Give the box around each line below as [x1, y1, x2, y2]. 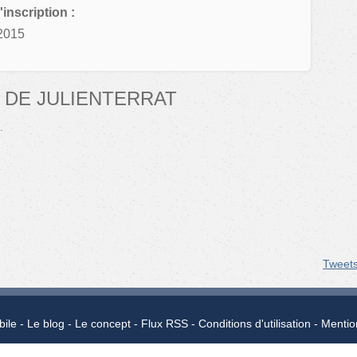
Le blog [26, 317, 65, 331]
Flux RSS [140, 317, 188, 331]
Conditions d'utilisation [198, 317, 311, 331]
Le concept [74, 317, 131, 331]
